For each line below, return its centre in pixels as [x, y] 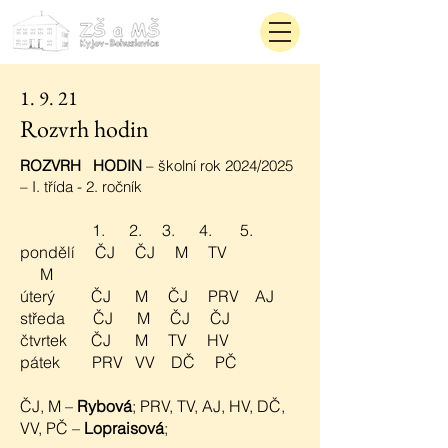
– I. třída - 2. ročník [81, 186]
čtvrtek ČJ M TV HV [124, 340]
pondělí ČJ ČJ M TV [123, 252]
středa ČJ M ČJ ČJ [125, 318]
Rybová [104, 406]
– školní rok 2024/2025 [217, 165]
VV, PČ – [52, 428]
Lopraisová [124, 428]
